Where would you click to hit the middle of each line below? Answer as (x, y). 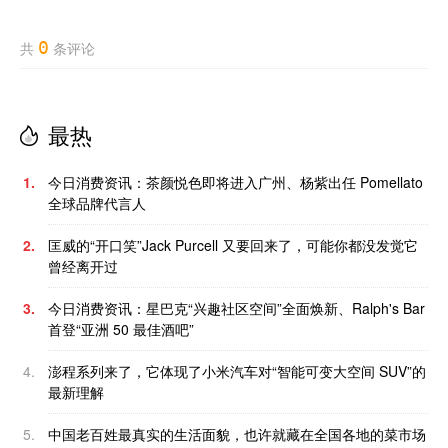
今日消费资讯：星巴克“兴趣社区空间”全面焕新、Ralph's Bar (236, 308)
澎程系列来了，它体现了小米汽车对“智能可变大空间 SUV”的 (237, 371)
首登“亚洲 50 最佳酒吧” (121, 329)
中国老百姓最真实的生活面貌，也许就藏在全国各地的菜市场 (237, 434)
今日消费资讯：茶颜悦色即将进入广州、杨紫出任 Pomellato (235, 182)
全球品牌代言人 (97, 203)
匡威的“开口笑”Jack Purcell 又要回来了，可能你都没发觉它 (233, 245)
